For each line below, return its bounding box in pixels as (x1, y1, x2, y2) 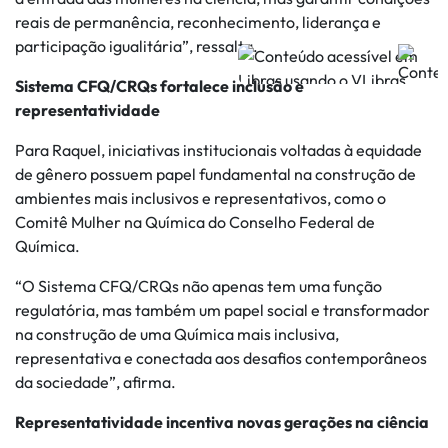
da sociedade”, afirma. (15, 372, 176, 392)
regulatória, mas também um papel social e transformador (15, 300, 430, 320)
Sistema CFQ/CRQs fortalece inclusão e (15, 76, 304, 96)
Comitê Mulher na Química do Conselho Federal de (15, 212, 375, 232)
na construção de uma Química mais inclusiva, (15, 324, 339, 344)
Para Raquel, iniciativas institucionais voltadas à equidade (15, 140, 422, 160)
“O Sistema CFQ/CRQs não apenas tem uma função (15, 276, 382, 296)
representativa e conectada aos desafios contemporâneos (15, 348, 427, 368)
